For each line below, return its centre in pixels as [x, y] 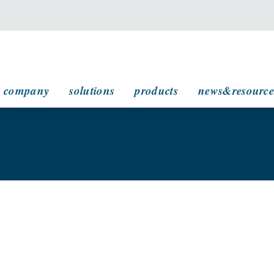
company [27, 90]
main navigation [61, 80]
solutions [92, 90]
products [156, 90]
